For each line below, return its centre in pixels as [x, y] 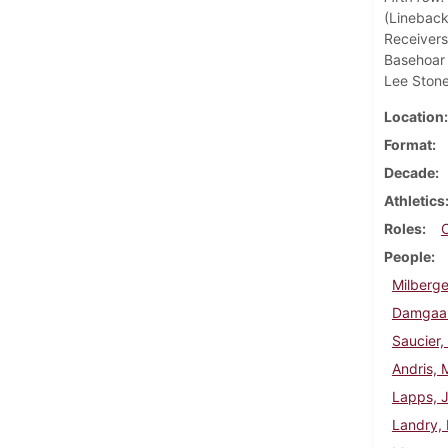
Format [407, 144]
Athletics [414, 200]
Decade [409, 172]
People [407, 256]
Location [413, 116]
